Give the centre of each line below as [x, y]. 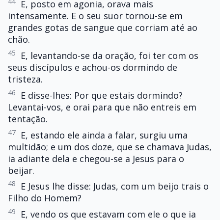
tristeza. [25, 79]
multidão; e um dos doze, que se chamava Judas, [110, 147]
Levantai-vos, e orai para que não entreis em [102, 107]
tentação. [28, 119]
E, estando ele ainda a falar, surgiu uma [104, 135]
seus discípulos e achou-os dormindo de [93, 68]
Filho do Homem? [45, 198]
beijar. [21, 170]
